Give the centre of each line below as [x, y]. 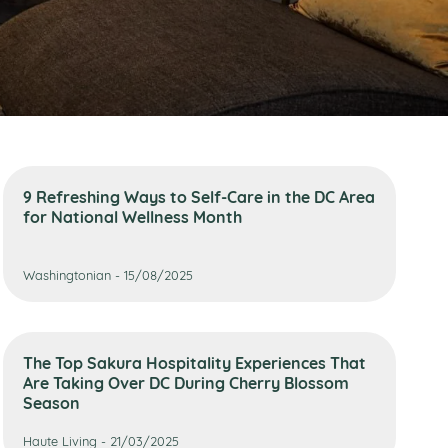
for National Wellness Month [132, 216]
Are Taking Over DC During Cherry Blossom [185, 382]
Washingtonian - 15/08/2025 [107, 274]
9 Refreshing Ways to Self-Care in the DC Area [198, 196]
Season [51, 402]
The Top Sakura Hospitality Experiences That [194, 362]
